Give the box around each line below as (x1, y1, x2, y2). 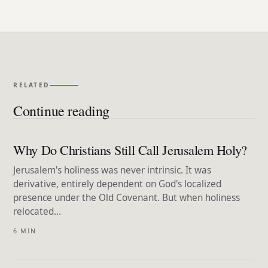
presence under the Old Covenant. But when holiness (13, 191, 240, 205)
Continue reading (13, 101, 109, 121)
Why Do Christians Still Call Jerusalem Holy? (13, 141, 247, 159)
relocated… (13, 205, 62, 218)
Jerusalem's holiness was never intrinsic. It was (13, 164, 212, 177)
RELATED (13, 81, 50, 90)
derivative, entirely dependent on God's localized (13, 178, 222, 191)
